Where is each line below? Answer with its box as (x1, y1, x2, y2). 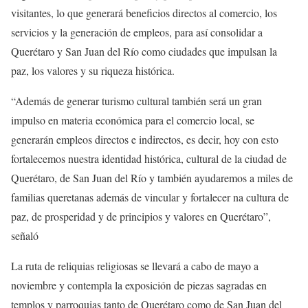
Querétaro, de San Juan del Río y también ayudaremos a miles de (11, 170, 293, 185)
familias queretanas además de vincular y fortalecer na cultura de (11, 189, 289, 204)
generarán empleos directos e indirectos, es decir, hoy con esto (11, 131, 278, 146)
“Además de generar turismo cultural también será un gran (11, 93, 262, 108)
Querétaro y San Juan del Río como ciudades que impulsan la (11, 43, 277, 58)
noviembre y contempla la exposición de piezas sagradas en (11, 277, 267, 292)
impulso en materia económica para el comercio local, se (11, 112, 254, 127)
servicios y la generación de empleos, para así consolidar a (11, 24, 263, 39)
